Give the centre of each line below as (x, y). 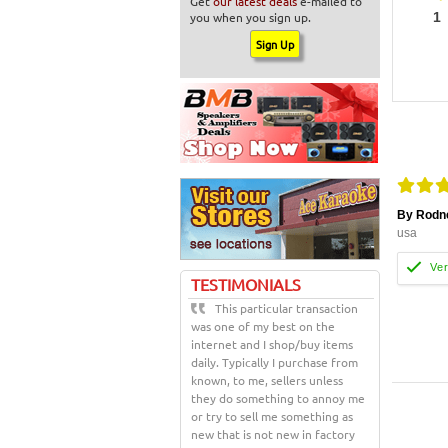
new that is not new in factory (273, 434)
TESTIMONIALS (246, 284)
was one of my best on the (263, 326)
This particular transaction (286, 308)
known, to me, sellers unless (267, 380)
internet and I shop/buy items (272, 344)
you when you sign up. (250, 17)
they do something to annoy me (278, 398)
